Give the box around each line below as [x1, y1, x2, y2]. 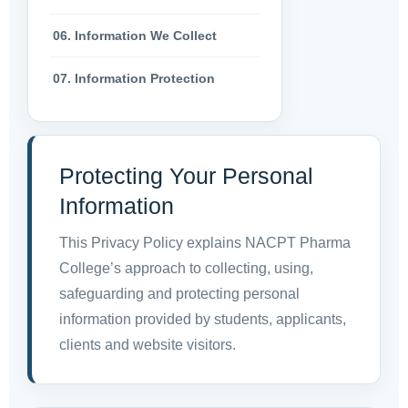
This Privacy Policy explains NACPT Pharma [59, 235, 351, 251]
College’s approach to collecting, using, [59, 260, 313, 277]
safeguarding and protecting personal [59, 286, 300, 302]
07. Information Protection [53, 70, 215, 86]
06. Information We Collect [53, 27, 217, 43]
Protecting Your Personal [59, 163, 313, 189]
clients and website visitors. [59, 337, 236, 353]
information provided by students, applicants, [59, 311, 346, 328]
